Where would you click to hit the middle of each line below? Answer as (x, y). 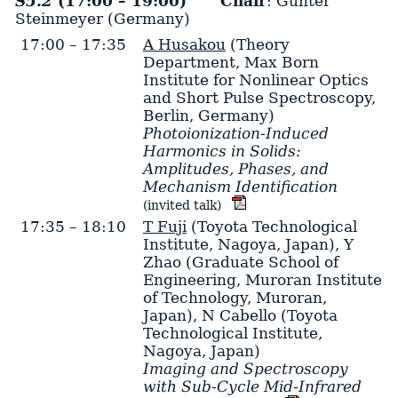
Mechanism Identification (240, 186)
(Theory (257, 44)
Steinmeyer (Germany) (102, 19)
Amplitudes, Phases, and (235, 168)
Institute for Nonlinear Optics (255, 80)
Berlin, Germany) (208, 115)
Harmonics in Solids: (222, 151)
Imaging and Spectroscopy (245, 368)
